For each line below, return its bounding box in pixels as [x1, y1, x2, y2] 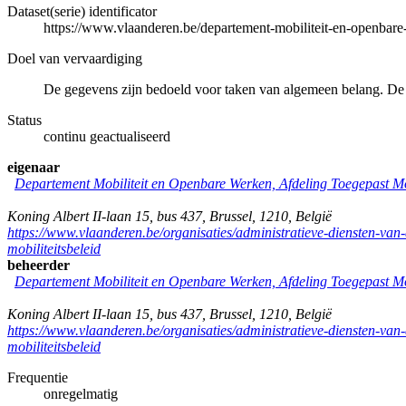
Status [7, 111, 42, 128]
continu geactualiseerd [43, 128, 170, 144]
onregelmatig [43, 385, 118, 401]
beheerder [7, 256, 70, 273]
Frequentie [7, 369, 68, 385]
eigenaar [7, 159, 60, 175]
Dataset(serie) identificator [7, 3, 157, 19]
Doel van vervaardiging [7, 50, 142, 66]
